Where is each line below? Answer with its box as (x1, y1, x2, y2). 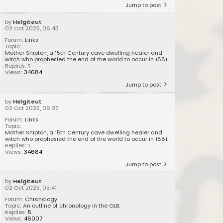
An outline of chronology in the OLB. (23, 202, 120, 210)
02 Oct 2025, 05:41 (5, 184, 57, 192)
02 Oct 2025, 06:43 (5, 24, 59, 33)
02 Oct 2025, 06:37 (5, 104, 59, 112)
